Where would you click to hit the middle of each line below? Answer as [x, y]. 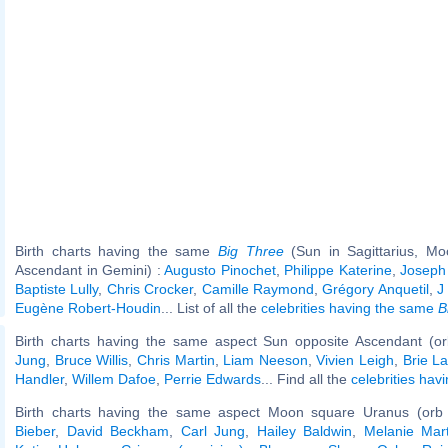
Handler [39, 378]
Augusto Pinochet [220, 269]
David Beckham [118, 430]
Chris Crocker [150, 288]
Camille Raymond [258, 288]
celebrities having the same [349, 307]
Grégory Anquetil [375, 288]
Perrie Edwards [212, 378]
